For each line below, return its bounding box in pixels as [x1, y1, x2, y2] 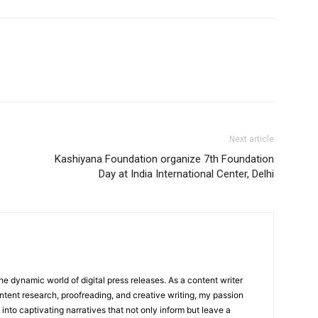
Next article [229, 134, 274, 144]
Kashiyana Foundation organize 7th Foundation [55, 153, 274, 165]
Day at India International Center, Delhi [99, 168, 274, 180]
